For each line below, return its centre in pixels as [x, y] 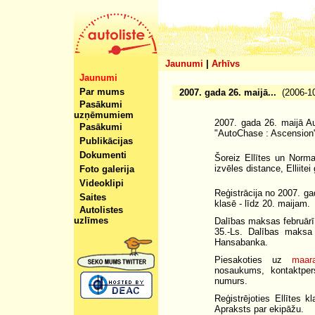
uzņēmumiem [104, 115]
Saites [93, 197]
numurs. [231, 281]
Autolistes [101, 210]
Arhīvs [226, 64]
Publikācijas [106, 141]
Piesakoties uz [253, 260]
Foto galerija [107, 169]
